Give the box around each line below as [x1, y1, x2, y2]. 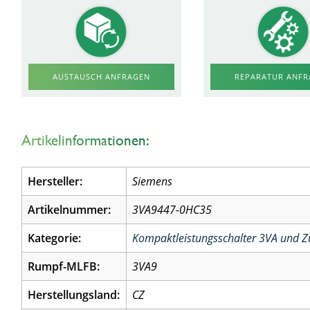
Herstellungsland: [28, 287, 120, 302]
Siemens [132, 174, 173, 189]
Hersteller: [28, 174, 83, 189]
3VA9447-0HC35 [132, 202, 212, 217]
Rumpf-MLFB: [28, 259, 100, 274]
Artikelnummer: [28, 202, 111, 217]
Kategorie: [28, 230, 82, 246]
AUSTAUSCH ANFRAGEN [52, 71, 150, 82]
